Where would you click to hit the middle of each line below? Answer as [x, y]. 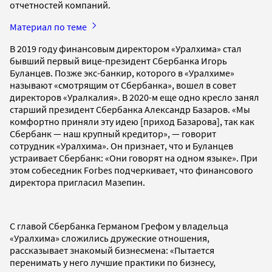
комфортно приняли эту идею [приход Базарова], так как [132, 122]
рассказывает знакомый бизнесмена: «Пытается [112, 250]
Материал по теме [49, 27]
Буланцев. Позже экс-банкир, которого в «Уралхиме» [122, 73]
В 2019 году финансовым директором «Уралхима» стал [126, 49]
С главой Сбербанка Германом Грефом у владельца [119, 226]
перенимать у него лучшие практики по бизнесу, [113, 263]
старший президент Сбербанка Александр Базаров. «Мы [130, 110]
